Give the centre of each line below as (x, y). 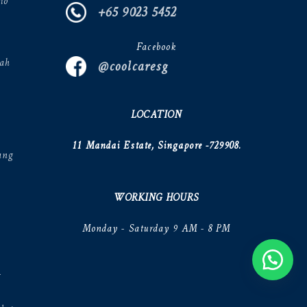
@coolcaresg (127, 67)
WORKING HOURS (156, 198)
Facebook (157, 47)
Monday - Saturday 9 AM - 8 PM (156, 229)
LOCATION (157, 115)
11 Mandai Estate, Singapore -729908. (156, 146)
